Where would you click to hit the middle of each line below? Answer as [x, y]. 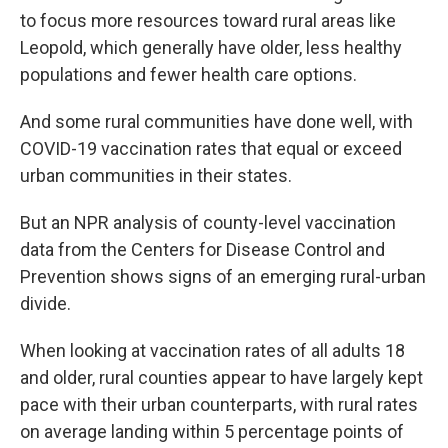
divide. [45, 303]
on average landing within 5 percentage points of [212, 431]
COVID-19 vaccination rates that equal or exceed [211, 148]
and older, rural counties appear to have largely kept [221, 377]
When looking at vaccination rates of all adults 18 [212, 350]
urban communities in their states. [156, 175]
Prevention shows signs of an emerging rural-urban [223, 276]
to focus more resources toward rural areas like [208, 20]
